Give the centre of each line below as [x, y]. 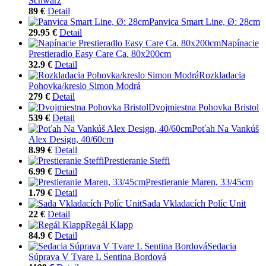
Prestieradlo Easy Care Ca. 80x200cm [100, 53]
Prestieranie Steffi [137, 160]
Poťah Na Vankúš [225, 128]
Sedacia [222, 246]
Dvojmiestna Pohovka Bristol [204, 107]
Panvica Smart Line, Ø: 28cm [205, 21]
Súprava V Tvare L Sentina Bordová [97, 256]
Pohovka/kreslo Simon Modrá [85, 85]
